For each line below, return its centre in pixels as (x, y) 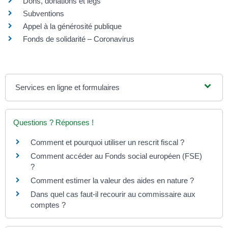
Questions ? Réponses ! (53, 123)
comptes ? (48, 205)
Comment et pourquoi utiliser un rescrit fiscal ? (107, 142)
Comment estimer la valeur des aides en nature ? (112, 181)
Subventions (44, 14)
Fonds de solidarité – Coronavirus (79, 39)
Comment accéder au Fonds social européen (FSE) (116, 156)
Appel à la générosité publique (72, 26)
